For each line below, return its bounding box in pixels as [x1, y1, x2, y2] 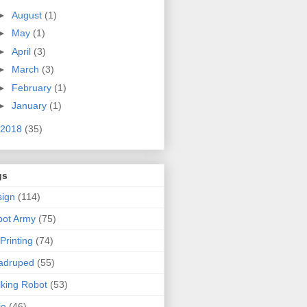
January [11, 100, 49, 112]
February [11, 82, 54, 93]
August [11, 9, 45, 21]
